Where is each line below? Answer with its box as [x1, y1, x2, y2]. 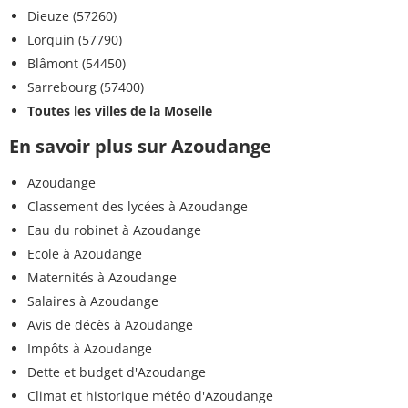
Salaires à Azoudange [27, 292, 158, 311]
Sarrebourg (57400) [27, 78, 144, 97]
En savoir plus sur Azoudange [9, 134, 271, 159]
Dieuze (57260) [27, 7, 117, 25]
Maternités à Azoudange [27, 269, 177, 287]
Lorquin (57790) [27, 31, 122, 49]
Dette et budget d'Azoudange [27, 363, 206, 382]
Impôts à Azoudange [27, 340, 152, 358]
